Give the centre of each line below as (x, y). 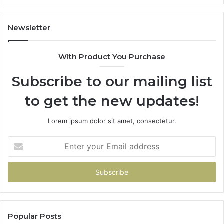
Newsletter (29, 28)
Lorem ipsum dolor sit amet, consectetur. (112, 121)
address (20, 173)
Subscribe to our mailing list (112, 82)
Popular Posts (35, 216)
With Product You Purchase (112, 57)
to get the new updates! (112, 101)
